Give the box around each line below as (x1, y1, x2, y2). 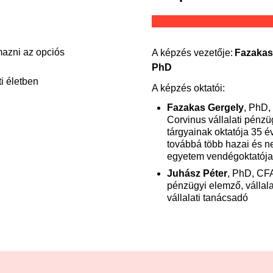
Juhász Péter (167, 168, 227, 179)
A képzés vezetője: (152, 48, 235, 58)
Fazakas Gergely (167, 102, 244, 113)
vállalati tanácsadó (167, 193, 248, 203)
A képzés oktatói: (152, 83, 225, 93)
